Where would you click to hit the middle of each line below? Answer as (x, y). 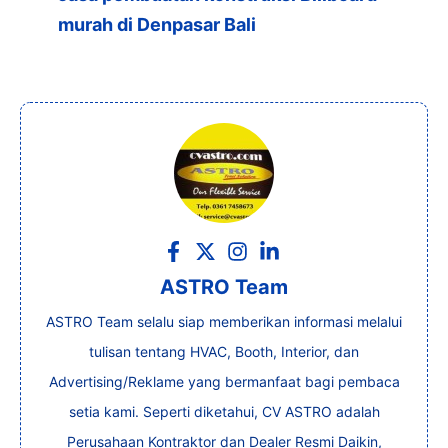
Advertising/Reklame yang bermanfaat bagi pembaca (224, 382)
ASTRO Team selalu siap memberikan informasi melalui (224, 322)
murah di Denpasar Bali (157, 25)
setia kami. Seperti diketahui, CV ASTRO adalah (224, 412)
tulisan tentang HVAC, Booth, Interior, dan (224, 352)
